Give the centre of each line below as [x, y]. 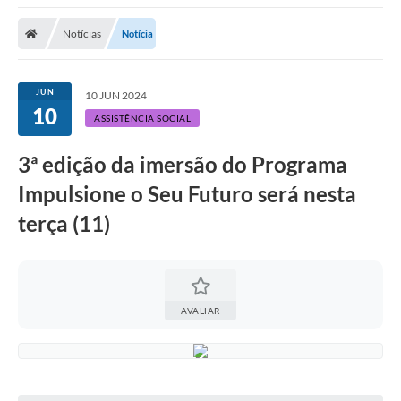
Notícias [82, 33]
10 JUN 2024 [116, 95]
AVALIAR [200, 310]
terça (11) [66, 223]
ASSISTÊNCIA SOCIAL [142, 118]
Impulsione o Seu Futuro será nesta [187, 193]
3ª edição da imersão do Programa [183, 164]
